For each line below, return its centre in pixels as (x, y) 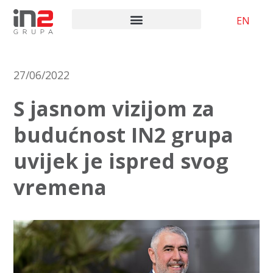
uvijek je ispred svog (121, 161)
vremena (60, 187)
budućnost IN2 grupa (123, 134)
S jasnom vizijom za (114, 108)
